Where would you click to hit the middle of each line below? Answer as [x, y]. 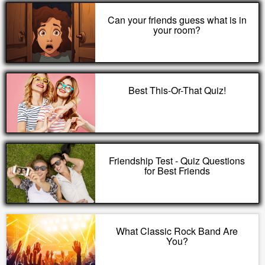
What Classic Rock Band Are [177, 231]
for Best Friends [177, 171]
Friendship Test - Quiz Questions [177, 161]
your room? [177, 30]
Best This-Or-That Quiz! [177, 90]
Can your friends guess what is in [177, 20]
